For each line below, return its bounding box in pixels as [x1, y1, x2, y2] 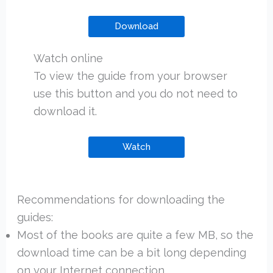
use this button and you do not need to [33, 87, 238, 101]
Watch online [33, 52, 103, 65]
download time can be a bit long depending [16, 246, 246, 260]
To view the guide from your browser [33, 69, 227, 83]
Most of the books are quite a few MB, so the [16, 229, 253, 242]
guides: [16, 211, 53, 224]
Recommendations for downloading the [16, 193, 225, 207]
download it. [33, 105, 97, 118]
